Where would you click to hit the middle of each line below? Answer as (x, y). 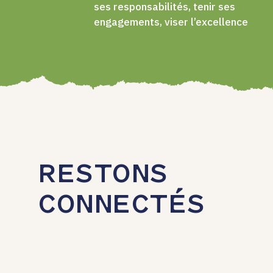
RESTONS (103, 175)
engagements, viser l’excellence (171, 22)
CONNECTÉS (122, 206)
